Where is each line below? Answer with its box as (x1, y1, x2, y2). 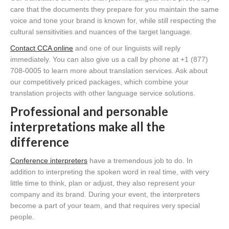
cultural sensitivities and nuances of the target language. (10, 27, 192, 36)
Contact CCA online (10, 43, 73, 52)
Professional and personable (10, 103, 168, 119)
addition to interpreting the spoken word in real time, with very (10, 167, 209, 176)
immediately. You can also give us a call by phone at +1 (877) (10, 55, 208, 63)
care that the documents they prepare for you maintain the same (10, 5, 219, 13)
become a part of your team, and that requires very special (10, 201, 200, 210)
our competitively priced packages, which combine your (10, 77, 189, 86)
